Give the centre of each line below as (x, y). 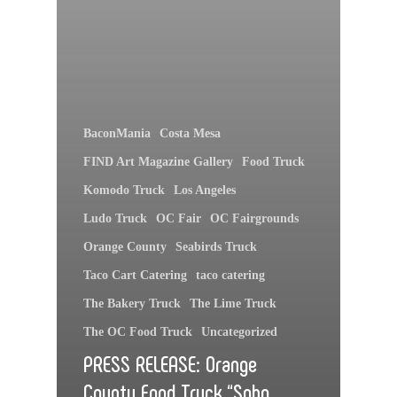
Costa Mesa (190, 134)
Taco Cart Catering (135, 276)
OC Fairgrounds (254, 219)
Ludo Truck (115, 219)
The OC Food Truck (138, 332)
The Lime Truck (233, 304)
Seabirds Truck (216, 247)
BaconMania (117, 134)
